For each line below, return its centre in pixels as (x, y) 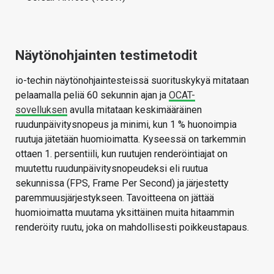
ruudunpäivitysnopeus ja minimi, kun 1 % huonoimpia (126, 124)
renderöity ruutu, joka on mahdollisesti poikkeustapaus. (132, 227)
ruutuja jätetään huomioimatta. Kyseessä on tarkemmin (131, 139)
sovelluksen (41, 109)
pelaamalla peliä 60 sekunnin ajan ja (92, 95)
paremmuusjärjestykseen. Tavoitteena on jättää (115, 198)
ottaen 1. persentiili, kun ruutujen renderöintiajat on (121, 154)
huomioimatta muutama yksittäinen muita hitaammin (125, 212)
